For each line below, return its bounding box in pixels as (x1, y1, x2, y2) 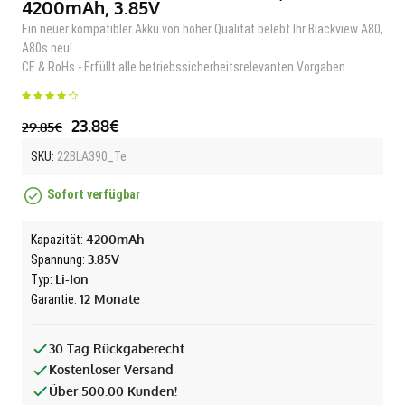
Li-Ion (55, 270, 89, 287)
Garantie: (31, 291, 80, 306)
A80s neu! (22, 40, 72, 55)
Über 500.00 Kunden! (49, 382, 177, 399)
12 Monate (80, 290, 140, 306)
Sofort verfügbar (47, 187, 140, 202)
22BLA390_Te (54, 148, 127, 164)
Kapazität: (31, 231, 86, 247)
